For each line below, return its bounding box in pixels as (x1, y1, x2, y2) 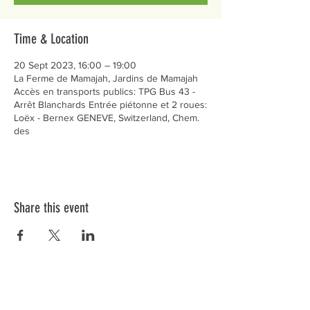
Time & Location (14, 30, 89, 47)
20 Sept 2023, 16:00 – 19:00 (14, 60, 136, 71)
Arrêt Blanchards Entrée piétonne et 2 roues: (14, 99, 207, 110)
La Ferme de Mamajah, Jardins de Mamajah (14, 73, 198, 84)
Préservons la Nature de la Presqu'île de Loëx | (27, 286, 200, 295)
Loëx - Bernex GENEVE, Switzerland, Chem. (14, 112, 199, 123)
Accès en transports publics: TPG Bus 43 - (14, 86, 195, 97)
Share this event (14, 199, 89, 216)
